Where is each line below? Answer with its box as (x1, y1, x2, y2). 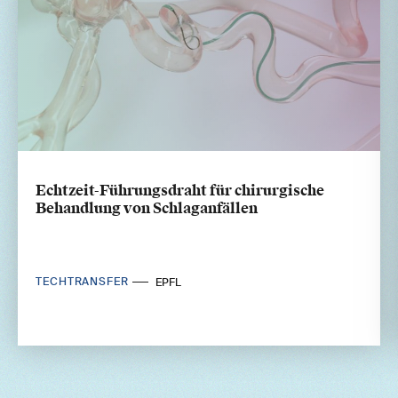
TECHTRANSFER (36, 275, 132, 290)
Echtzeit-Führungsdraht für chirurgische (36, 180, 324, 200)
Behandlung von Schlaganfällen (36, 198, 258, 218)
